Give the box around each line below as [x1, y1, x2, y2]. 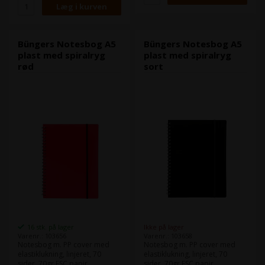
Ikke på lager [144, 222, 185, 232]
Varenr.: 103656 [18, 231, 67, 241]
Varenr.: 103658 [144, 231, 193, 241]
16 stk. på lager [27, 222, 75, 232]
